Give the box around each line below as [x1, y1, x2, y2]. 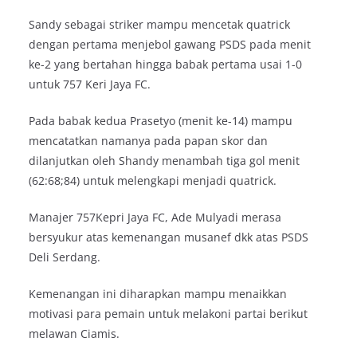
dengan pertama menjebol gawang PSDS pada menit [29, 36, 311, 52]
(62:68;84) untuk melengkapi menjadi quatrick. [29, 172, 277, 188]
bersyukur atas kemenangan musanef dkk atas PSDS [29, 229, 308, 245]
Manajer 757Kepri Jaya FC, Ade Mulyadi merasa [29, 209, 281, 225]
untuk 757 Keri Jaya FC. [29, 76, 151, 92]
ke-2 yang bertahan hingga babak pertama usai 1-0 [29, 56, 302, 72]
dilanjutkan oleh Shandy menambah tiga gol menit [29, 152, 300, 168]
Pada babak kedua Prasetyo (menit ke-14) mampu [29, 112, 292, 128]
